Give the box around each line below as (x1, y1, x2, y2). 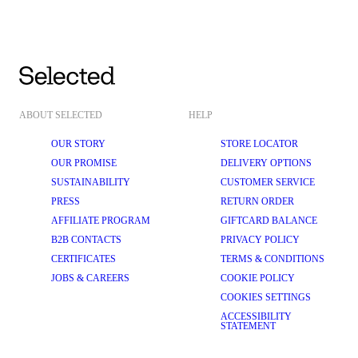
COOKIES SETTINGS (221, 292, 311, 303)
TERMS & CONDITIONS (221, 253, 324, 265)
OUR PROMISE (51, 157, 117, 169)
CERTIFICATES (51, 253, 116, 265)
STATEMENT (221, 320, 276, 332)
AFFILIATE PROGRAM (51, 215, 150, 226)
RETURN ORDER (221, 196, 294, 207)
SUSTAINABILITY (51, 177, 130, 188)
